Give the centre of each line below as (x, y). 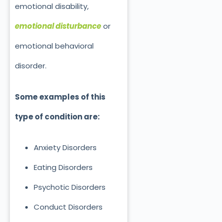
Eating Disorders (63, 167)
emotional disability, (52, 6)
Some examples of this (60, 97)
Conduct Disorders (68, 207)
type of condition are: (57, 116)
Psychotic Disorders (69, 187)
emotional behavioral (54, 46)
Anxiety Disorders (65, 148)
